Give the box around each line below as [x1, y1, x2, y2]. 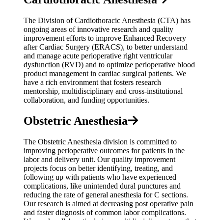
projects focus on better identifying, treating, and [24, 164, 173, 173]
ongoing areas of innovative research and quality [24, 25, 173, 34]
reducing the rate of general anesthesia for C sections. [24, 191, 188, 199]
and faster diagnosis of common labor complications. [24, 208, 186, 217]
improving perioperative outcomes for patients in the [24, 146, 185, 155]
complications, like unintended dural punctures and [24, 182, 181, 191]
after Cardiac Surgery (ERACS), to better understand [24, 43, 188, 52]
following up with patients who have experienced [24, 173, 176, 182]
